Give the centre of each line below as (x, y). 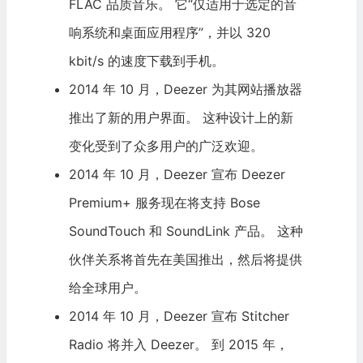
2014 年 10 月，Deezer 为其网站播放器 (185, 90)
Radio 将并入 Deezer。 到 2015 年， (178, 345)
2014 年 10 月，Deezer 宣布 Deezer (177, 175)
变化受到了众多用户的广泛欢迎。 (166, 146)
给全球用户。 (107, 288)
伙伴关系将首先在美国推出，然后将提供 (185, 260)
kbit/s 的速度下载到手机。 (146, 61)
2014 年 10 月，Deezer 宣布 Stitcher (179, 316)
